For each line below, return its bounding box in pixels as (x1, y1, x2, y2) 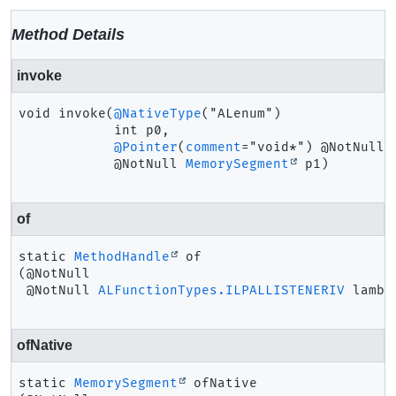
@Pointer (114, 140, 178, 155)
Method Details (11, 26, 125, 43)
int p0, (106, 123, 170, 138)
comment (186, 140, 241, 155)
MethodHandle (74, 249, 170, 264)
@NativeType (114, 106, 202, 121)
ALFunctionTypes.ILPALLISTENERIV (98, 283, 345, 298)
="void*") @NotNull (241, 140, 385, 155)
